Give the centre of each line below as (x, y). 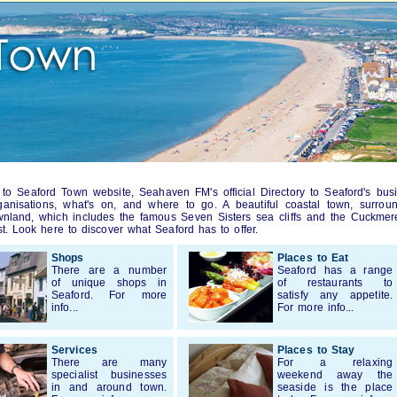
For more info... (316, 307)
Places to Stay (316, 350)
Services (74, 350)
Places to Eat (313, 258)
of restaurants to (335, 283)
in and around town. (109, 387)
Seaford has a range (335, 270)
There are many (109, 362)
